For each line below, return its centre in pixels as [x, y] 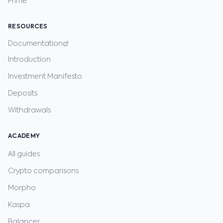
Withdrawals [29, 111]
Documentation [35, 44]
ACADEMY [24, 136]
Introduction [29, 60]
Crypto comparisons [43, 171]
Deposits [23, 94]
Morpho [22, 188]
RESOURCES [28, 27]
